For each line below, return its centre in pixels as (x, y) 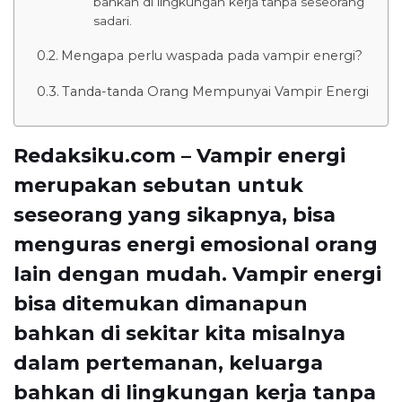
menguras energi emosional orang (196, 245)
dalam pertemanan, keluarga (168, 363)
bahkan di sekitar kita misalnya (179, 334)
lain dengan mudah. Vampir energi (197, 275)
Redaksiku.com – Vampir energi (179, 156)
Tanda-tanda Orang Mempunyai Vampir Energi (215, 92)
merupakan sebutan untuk (158, 186)
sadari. (112, 21)
